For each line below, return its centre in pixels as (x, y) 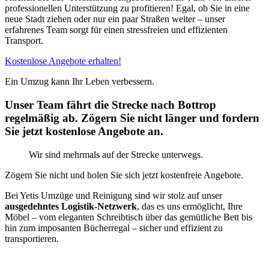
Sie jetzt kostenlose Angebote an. (84, 131)
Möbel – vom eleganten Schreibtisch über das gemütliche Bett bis (128, 217)
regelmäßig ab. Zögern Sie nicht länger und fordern (132, 118)
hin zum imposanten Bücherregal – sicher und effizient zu (114, 228)
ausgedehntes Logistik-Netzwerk (71, 206)
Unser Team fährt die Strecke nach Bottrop (110, 105)
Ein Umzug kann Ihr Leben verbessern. (80, 82)
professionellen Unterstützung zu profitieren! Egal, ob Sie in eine (127, 8)
